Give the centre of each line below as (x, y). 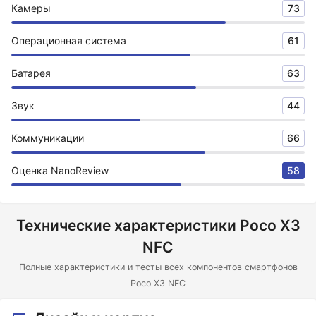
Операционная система (69, 41)
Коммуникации (48, 138)
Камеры (31, 8)
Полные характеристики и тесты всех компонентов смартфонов (158, 267)
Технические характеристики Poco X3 (158, 225)
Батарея (31, 73)
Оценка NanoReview (60, 170)
